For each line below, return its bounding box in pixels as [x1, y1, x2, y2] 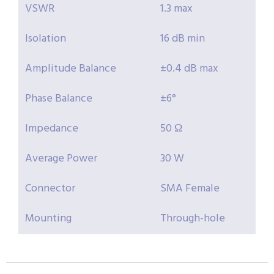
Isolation [25, 30, 66, 48]
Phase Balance [25, 90, 92, 108]
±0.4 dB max [160, 60, 218, 78]
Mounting [25, 210, 72, 228]
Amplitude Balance [25, 60, 116, 78]
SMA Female [160, 180, 220, 198]
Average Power [25, 150, 97, 168]
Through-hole [160, 210, 225, 228]
